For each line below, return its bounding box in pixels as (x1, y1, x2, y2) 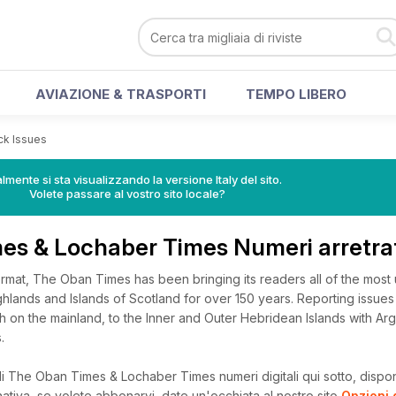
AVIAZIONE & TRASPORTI (35, 86, 206, 103)
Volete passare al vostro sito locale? (29, 187, 225, 201)
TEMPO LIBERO (246, 86, 346, 103)
